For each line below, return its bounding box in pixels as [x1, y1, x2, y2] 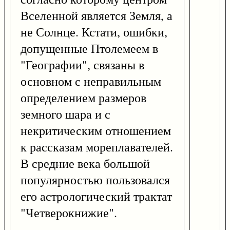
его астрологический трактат [21, 188, 172, 205]
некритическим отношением [21, 122, 171, 139]
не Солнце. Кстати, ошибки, [21, 24, 167, 41]
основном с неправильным [21, 73, 161, 90]
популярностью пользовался [21, 171, 170, 188]
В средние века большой [21, 155, 150, 172]
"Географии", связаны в [21, 56, 144, 73]
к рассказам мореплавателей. [21, 139, 173, 156]
